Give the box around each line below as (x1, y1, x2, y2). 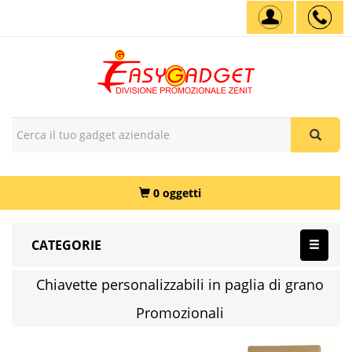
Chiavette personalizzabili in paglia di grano (36, 275, 324, 294)
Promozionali (136, 303, 224, 322)
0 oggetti (153, 185, 201, 200)
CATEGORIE (31, 236, 101, 254)
